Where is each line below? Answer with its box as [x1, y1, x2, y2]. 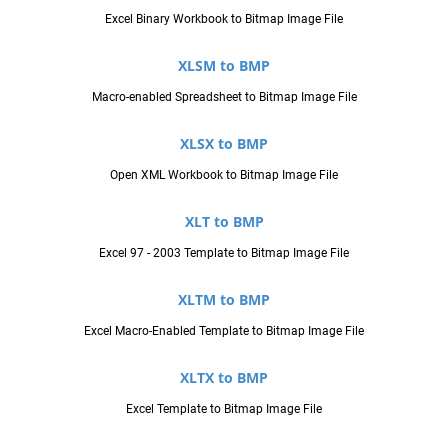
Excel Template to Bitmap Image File [126, 401, 322, 416]
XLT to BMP [184, 211, 264, 231]
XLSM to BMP [178, 55, 270, 75]
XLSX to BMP [180, 133, 268, 153]
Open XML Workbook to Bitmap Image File [110, 167, 338, 182]
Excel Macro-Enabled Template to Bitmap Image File [84, 323, 364, 338]
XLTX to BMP [180, 367, 268, 387]
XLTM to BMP [178, 289, 270, 309]
